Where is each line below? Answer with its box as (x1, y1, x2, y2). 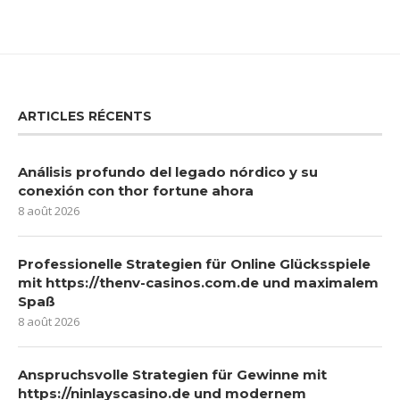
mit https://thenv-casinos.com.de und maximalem (18, 273, 379, 291)
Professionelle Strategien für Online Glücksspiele (18, 254, 371, 272)
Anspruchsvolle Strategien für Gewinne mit (18, 365, 327, 383)
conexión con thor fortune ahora (18, 181, 254, 199)
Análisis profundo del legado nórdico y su (18, 162, 318, 180)
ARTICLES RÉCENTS (18, 107, 152, 124)
